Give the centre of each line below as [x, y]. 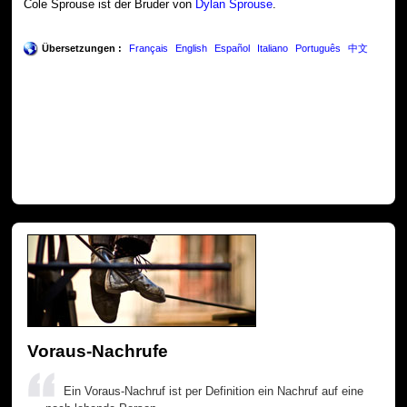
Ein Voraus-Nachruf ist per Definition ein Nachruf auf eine [214, 391]
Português [318, 49]
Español [233, 49]
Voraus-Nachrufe [98, 350]
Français [149, 49]
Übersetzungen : [82, 49]
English [192, 49]
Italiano [273, 49]
